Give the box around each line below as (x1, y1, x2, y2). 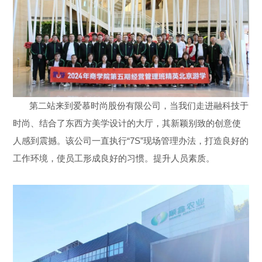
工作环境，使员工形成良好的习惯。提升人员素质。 (13, 153, 215, 164)
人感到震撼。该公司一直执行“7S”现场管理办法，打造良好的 (13, 136, 249, 146)
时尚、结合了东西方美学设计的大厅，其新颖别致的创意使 (13, 118, 242, 129)
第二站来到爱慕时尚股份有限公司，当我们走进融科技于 (13, 101, 249, 111)
